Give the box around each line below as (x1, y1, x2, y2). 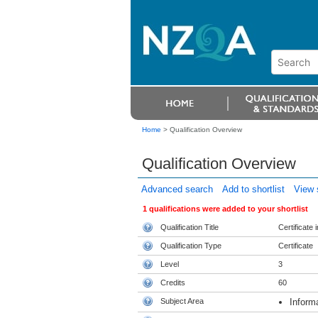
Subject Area (160, 297, 204, 305)
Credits (160, 278, 185, 287)
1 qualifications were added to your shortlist (142, 204, 308, 213)
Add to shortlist (221, 184, 285, 194)
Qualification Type (160, 241, 221, 250)
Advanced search (141, 184, 213, 194)
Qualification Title (160, 223, 219, 231)
